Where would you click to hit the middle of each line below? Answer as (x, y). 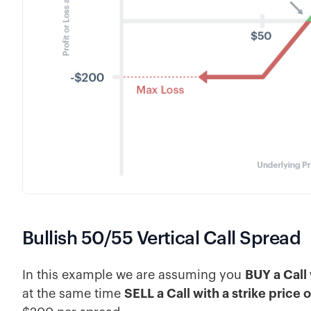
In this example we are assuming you (134, 275)
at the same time (73, 294)
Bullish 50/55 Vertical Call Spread (162, 239)
